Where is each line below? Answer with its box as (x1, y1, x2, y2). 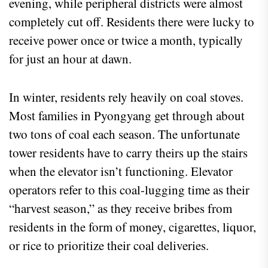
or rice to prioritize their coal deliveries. (9, 237, 209, 254)
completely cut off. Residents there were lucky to (9, 13, 254, 31)
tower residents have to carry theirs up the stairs (9, 144, 248, 162)
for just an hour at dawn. (9, 50, 132, 68)
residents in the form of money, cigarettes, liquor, (9, 218, 256, 236)
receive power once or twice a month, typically (9, 32, 243, 49)
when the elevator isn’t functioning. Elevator (9, 163, 233, 180)
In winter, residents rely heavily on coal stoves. (9, 89, 243, 106)
